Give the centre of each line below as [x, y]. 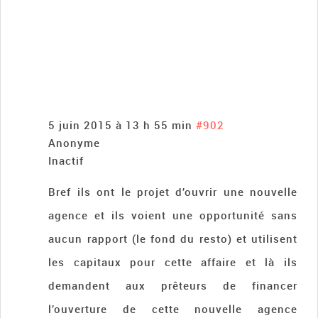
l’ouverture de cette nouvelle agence [173, 309]
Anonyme [75, 143]
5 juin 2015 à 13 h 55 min [121, 125]
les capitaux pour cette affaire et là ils [173, 262]
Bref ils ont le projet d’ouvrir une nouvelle [173, 192]
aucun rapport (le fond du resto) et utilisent [173, 239]
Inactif [66, 161]
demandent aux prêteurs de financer [173, 286]
